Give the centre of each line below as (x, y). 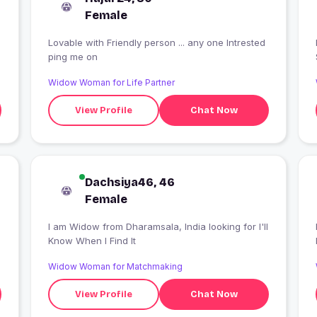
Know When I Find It (92, 241)
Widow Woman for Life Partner (111, 83)
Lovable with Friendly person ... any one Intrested (156, 43)
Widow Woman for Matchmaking (115, 267)
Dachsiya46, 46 (129, 183)
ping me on (73, 57)
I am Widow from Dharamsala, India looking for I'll (75, 227)
